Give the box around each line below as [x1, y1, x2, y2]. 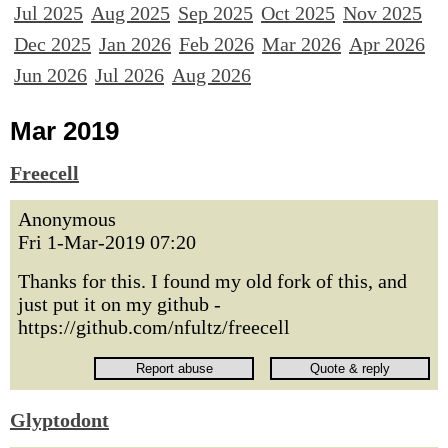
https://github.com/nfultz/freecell [18, 316, 290, 338]
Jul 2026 [95, 64, 164, 86]
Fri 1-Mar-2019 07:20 [18, 231, 196, 253]
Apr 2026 [349, 33, 425, 55]
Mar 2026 [262, 33, 341, 55]
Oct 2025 [261, 2, 335, 24]
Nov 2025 [343, 2, 422, 24]
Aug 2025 [91, 2, 170, 24]
